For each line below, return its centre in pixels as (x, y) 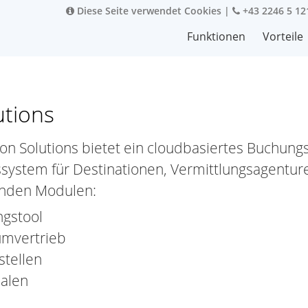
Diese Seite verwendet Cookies (148, 11)
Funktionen (216, 36)
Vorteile (283, 36)
